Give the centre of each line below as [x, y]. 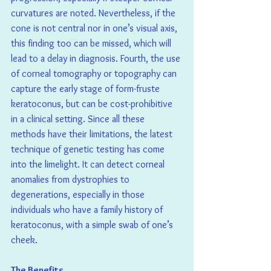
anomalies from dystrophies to [71, 180]
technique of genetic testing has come [89, 149]
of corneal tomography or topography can [95, 74]
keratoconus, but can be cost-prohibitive [93, 104]
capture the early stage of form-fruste [87, 89]
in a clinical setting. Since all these [79, 119]
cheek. [24, 240]
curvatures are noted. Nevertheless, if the [94, 13]
